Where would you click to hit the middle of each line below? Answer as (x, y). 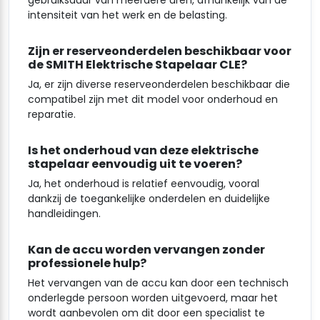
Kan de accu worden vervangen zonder (146, 249)
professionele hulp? (87, 263)
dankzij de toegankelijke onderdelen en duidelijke (149, 198)
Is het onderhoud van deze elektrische (143, 150)
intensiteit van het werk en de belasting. (127, 15)
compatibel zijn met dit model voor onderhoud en (153, 99)
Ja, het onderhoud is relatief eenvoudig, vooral (144, 183)
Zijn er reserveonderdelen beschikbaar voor (160, 51)
